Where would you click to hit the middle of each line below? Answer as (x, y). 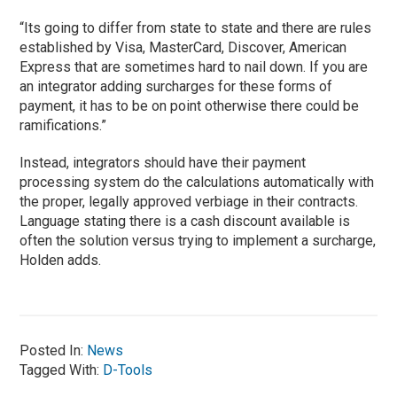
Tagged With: (62, 370)
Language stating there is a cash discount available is (185, 221)
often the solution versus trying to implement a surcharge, (198, 240)
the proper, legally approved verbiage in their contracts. (189, 201)
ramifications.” (63, 125)
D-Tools (128, 370)
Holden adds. (61, 260)
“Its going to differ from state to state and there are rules (196, 27)
